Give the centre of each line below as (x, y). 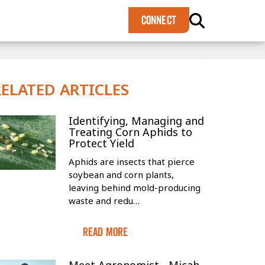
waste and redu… (104, 201)
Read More (105, 232)
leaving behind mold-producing (134, 188)
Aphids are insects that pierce (131, 161)
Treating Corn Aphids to (130, 132)
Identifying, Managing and (136, 121)
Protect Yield (101, 143)
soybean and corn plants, (121, 174)
